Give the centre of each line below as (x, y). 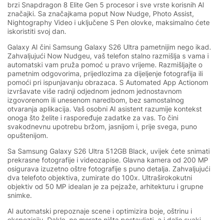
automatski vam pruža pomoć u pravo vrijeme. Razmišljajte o (105, 65)
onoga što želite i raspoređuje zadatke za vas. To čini (93, 118)
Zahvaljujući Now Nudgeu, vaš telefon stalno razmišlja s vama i (108, 56)
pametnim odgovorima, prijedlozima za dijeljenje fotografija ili (105, 73)
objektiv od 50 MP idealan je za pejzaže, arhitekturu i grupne (105, 186)
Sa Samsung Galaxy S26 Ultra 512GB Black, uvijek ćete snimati (109, 151)
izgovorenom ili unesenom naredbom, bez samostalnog (96, 100)
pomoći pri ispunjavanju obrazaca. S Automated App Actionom (108, 82)
